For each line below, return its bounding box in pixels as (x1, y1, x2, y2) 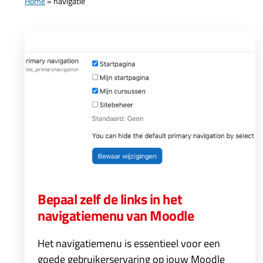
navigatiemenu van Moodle (38, 205, 194, 226)
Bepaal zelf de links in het (38, 188, 183, 210)
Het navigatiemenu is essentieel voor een (38, 235, 220, 251)
